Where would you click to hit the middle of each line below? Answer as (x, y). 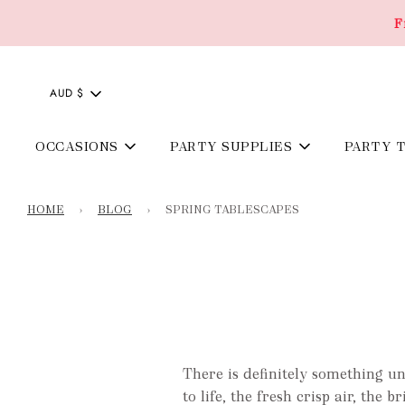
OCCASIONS (77, 146)
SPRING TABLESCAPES (232, 209)
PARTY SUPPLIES (231, 146)
